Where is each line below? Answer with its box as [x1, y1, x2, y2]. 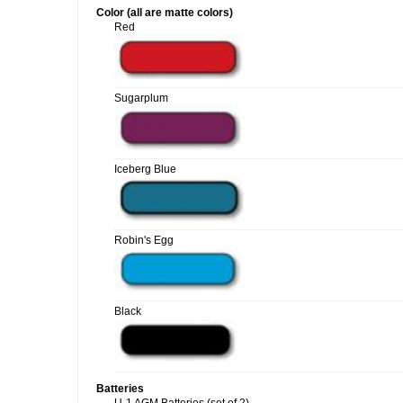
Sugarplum [114, 92, 168, 104]
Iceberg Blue [114, 163, 176, 175]
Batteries [96, 382, 144, 395]
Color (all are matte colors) [96, 6, 233, 19]
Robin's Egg [114, 234, 174, 246]
